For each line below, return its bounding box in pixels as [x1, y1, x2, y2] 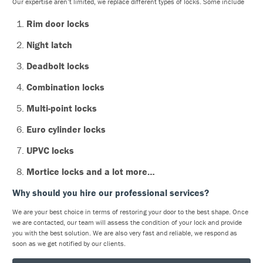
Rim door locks [26, 18, 89, 29]
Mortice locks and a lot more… [26, 166, 155, 177]
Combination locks [26, 81, 104, 93]
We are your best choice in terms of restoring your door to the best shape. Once [12, 207, 248, 216]
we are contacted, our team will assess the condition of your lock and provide [12, 218, 242, 227]
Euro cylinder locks [26, 123, 106, 135]
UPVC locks [26, 144, 74, 156]
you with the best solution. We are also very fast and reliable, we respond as [12, 228, 237, 237]
